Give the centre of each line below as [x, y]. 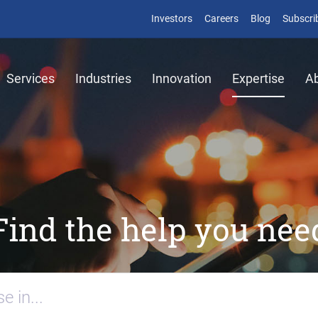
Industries [103, 78]
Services [31, 78]
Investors [172, 18]
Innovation [182, 78]
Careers [221, 18]
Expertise [258, 78]
